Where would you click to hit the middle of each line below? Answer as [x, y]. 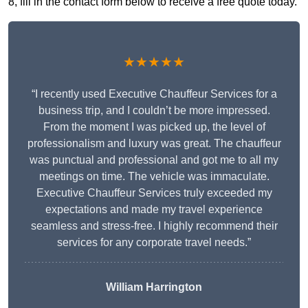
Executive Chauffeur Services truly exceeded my [154, 193]
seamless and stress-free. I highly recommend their [154, 226]
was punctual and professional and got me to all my [154, 160]
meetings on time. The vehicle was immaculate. [154, 177]
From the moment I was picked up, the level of [154, 127]
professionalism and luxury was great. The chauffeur [154, 144]
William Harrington [154, 287]
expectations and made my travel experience [154, 210]
